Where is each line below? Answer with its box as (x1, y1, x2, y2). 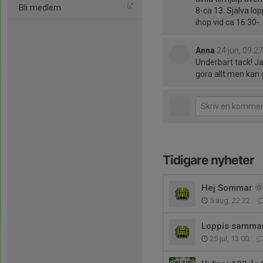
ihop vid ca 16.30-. (195, 18, 261, 27)
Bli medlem (19, 2, 61, 13)
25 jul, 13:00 (208, 234, 251, 243)
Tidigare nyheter (163, 153, 254, 167)
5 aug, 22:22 (208, 196, 252, 205)
